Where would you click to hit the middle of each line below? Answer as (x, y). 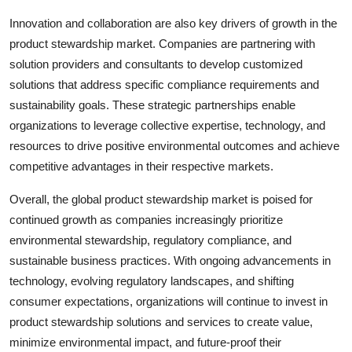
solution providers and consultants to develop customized (156, 64)
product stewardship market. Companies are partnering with (162, 43)
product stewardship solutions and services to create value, (161, 321)
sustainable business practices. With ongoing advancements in (170, 260)
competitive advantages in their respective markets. (141, 166)
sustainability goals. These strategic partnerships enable (152, 104)
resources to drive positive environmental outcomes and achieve (174, 145)
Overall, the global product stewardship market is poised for (161, 199)
